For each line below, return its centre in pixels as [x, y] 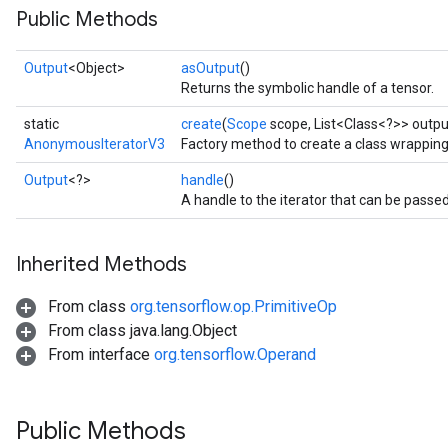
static [41, 124]
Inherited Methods [101, 264]
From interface [99, 354]
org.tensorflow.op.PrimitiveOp [233, 306]
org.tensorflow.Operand [235, 354]
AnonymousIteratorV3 [94, 144]
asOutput [210, 68]
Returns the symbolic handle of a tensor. [307, 88]
